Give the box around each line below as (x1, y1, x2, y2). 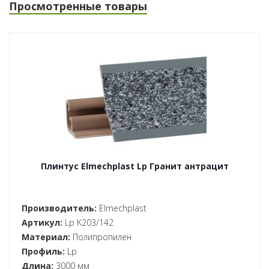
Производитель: (22, 202, 97, 214)
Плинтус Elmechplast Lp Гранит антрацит (41, 160, 229, 172)
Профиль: (22, 246, 65, 257)
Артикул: (22, 217, 62, 228)
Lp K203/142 (62, 217, 113, 228)
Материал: (22, 231, 70, 243)
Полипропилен (70, 231, 131, 243)
